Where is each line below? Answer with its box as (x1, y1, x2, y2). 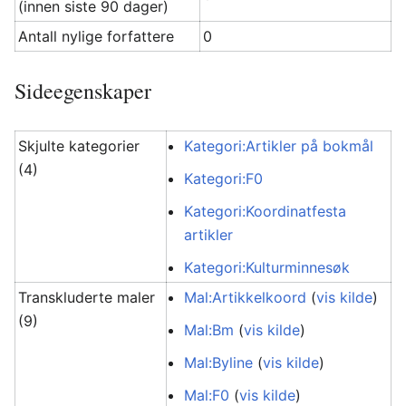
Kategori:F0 (184, 169, 264, 188)
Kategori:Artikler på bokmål (184, 137, 374, 155)
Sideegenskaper (14, 76, 151, 105)
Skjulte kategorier (18, 137, 140, 155)
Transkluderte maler (18, 288, 156, 306)
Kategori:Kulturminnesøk (184, 258, 351, 276)
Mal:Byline (184, 353, 254, 372)
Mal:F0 (184, 386, 230, 404)
